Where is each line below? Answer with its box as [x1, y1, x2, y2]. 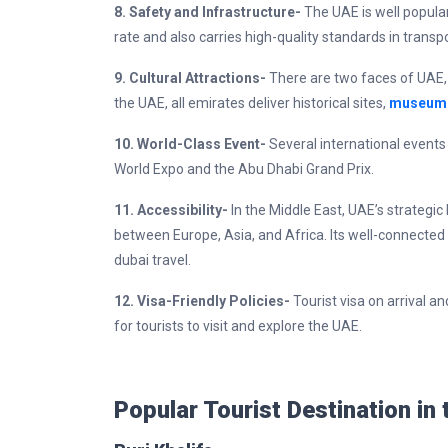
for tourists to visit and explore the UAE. [114, 318, 365, 334]
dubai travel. [114, 252, 194, 268]
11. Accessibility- [114, 202, 231, 218]
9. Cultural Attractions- [114, 70, 269, 86]
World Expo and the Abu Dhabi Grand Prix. [114, 161, 377, 177]
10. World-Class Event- [114, 136, 269, 152]
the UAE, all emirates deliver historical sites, [114, 95, 389, 111]
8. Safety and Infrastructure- [114, 4, 304, 20]
